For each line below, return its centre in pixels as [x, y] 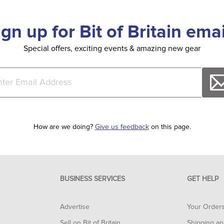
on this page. [170, 127]
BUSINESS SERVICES [92, 179]
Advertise [74, 207]
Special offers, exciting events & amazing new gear [112, 48]
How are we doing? [64, 127]
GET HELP [203, 179]
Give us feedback [122, 127]
